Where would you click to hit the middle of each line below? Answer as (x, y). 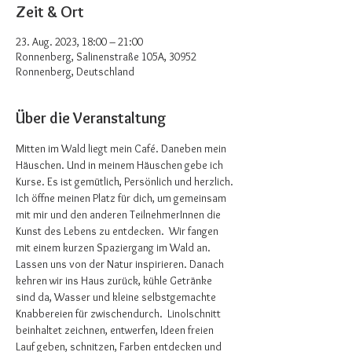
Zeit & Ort (50, 11)
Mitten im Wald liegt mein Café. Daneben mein (122, 148)
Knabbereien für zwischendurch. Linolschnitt (119, 313)
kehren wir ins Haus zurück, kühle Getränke (115, 280)
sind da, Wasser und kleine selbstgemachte (117, 297)
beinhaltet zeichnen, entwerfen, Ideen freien (116, 330)
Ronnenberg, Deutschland (75, 71)
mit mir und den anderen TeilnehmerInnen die (119, 214)
